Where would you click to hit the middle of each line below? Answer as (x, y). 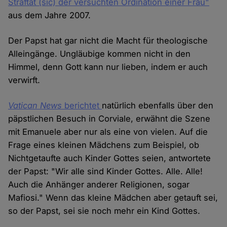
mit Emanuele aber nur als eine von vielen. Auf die (108, 132)
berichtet (82, 106)
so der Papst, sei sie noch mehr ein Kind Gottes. (104, 211)
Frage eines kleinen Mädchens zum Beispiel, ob (104, 145)
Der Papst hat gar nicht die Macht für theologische (108, 41)
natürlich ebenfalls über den (158, 106)
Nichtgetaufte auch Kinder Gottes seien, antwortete (110, 158)
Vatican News (35, 106)
